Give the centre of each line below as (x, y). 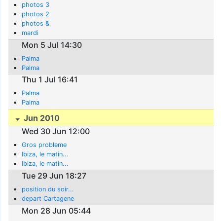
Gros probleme (44, 145)
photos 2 (36, 14)
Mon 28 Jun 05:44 (56, 210)
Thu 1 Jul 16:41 (50, 80)
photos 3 (36, 5)
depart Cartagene (48, 199)
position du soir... (48, 189)
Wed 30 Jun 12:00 (56, 131)
